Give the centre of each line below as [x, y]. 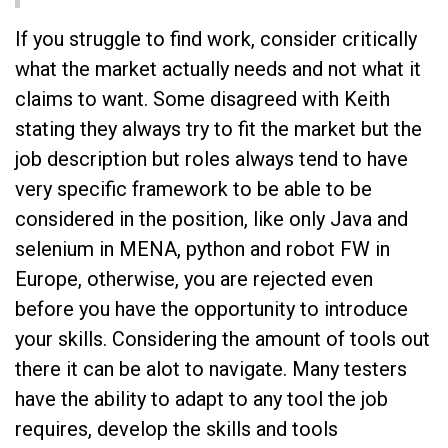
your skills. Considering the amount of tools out [222, 338]
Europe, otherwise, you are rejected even [194, 278]
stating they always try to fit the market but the [218, 128]
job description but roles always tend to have [211, 158]
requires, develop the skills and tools [176, 428]
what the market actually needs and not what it [218, 68]
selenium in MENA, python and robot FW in [202, 248]
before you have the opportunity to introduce [211, 308]
